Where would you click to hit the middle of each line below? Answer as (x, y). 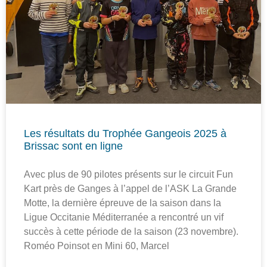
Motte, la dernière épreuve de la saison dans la (122, 203)
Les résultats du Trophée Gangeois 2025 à (125, 133)
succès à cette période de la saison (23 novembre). (131, 231)
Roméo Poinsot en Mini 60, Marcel (97, 246)
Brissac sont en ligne (73, 146)
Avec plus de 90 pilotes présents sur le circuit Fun (128, 174)
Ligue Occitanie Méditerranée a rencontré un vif (124, 217)
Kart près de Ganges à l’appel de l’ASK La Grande (130, 188)
